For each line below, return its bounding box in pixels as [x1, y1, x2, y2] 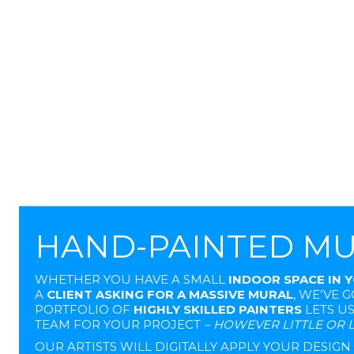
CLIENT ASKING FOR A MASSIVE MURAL [47, 286, 293, 302]
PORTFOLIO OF [35, 301, 134, 317]
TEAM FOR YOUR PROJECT [35, 316, 204, 332]
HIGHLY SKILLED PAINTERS [134, 301, 302, 317]
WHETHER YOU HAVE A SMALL [35, 271, 228, 287]
